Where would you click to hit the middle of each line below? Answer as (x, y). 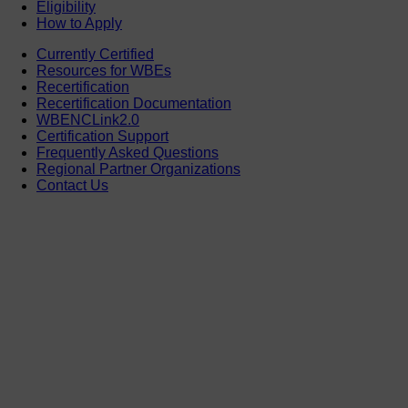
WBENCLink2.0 (88, 119)
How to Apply (79, 23)
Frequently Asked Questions (127, 152)
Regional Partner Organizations (138, 168)
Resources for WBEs (104, 70)
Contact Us (72, 185)
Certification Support (102, 136)
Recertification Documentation (134, 103)
